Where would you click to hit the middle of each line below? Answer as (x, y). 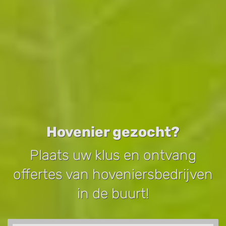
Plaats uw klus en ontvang (113, 155)
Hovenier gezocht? (113, 132)
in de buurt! (113, 193)
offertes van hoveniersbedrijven (113, 174)
